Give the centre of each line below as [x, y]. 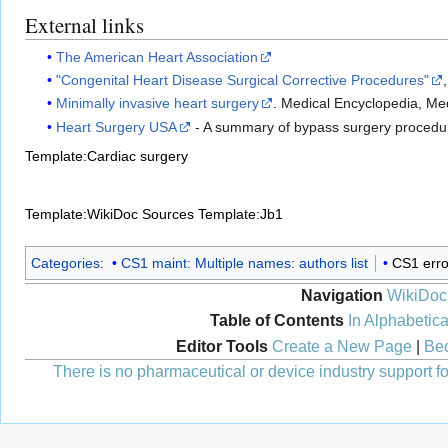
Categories [65, 262]
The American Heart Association [157, 56]
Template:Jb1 [240, 213]
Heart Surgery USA [117, 126]
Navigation [342, 296]
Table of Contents [276, 320]
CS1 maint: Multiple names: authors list [244, 262]
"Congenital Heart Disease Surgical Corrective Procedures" [243, 80]
